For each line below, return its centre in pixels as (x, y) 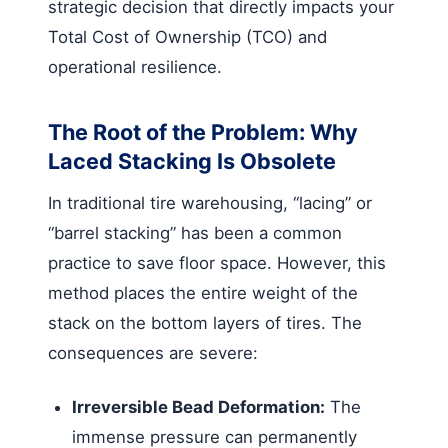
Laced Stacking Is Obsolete (192, 160)
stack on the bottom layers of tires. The (205, 322)
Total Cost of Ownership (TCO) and (187, 36)
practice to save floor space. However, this (217, 262)
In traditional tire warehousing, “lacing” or (210, 202)
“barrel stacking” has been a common (195, 232)
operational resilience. (135, 66)
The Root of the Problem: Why (203, 131)
